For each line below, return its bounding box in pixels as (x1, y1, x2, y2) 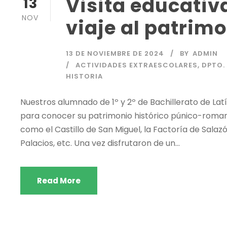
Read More (37, 175, 81, 186)
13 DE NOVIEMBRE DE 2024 (66, 49, 164, 59)
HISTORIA (66, 71, 103, 82)
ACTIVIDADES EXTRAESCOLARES (75, 60, 198, 70)
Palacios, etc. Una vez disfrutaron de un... (20, 137, 180, 149)
